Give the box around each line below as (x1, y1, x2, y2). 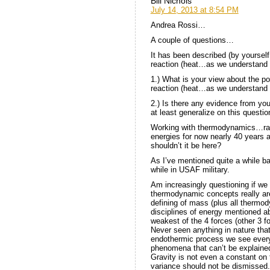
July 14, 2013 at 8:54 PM (150, 5, 239, 14)
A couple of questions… (150, 35, 234, 45)
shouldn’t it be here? (150, 140, 221, 150)
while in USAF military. (150, 165, 230, 174)
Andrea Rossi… (150, 20, 206, 30)
